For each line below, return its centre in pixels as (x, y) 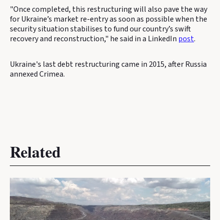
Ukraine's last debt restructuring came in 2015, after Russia (108, 64)
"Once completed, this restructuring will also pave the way (109, 9)
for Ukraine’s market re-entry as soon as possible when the (109, 19)
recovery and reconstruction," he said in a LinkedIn (94, 39)
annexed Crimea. (37, 74)
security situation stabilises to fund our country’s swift (100, 29)
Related (35, 151)
